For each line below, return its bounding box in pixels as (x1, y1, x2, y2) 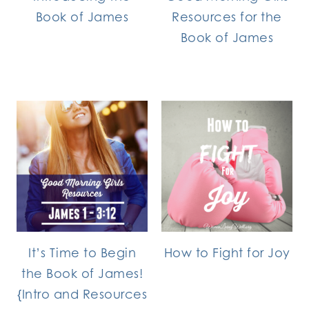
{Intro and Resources (17, 286, 147, 301)
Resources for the (172, 8, 282, 24)
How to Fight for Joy (163, 244, 290, 260)
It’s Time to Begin (28, 244, 136, 260)
